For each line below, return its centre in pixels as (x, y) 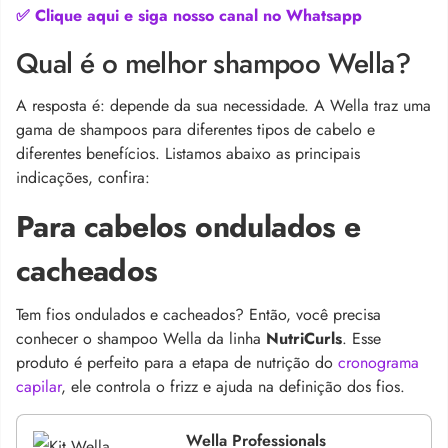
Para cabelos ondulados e (188, 226)
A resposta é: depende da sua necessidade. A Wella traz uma (223, 105)
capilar (38, 386)
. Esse (361, 338)
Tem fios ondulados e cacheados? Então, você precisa (198, 314)
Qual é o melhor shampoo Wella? (213, 63)
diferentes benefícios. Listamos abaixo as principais (188, 153)
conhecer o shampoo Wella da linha (141, 338)
